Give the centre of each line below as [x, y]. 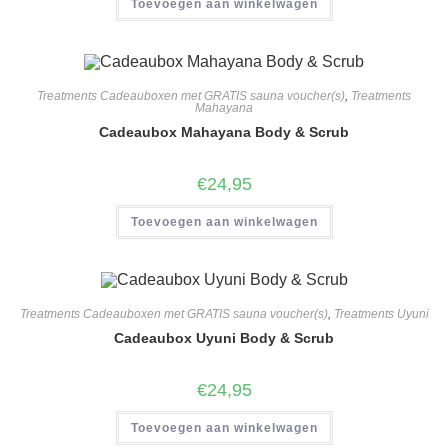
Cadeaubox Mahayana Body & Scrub [224, 131]
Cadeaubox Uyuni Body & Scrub [224, 338]
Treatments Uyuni [381, 314]
